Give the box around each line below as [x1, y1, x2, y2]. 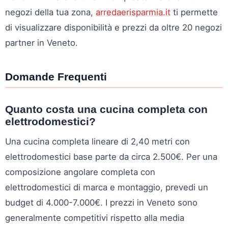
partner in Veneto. [5, 37, 78, 48]
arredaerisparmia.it [96, 7, 170, 17]
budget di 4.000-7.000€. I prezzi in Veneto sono [5, 197, 197, 208]
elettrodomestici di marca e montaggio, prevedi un [5, 182, 208, 192]
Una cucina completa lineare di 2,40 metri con [5, 136, 190, 147]
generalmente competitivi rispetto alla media [5, 212, 184, 223]
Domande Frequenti [5, 70, 107, 82]
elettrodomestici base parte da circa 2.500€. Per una [5, 151, 217, 162]
